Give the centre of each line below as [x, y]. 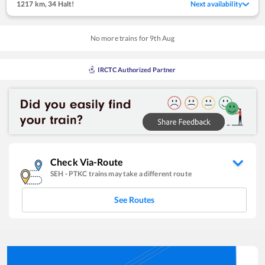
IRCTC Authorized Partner [137, 69]
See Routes [134, 199]
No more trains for [120, 38]
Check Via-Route [87, 161]
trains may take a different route [140, 173]
